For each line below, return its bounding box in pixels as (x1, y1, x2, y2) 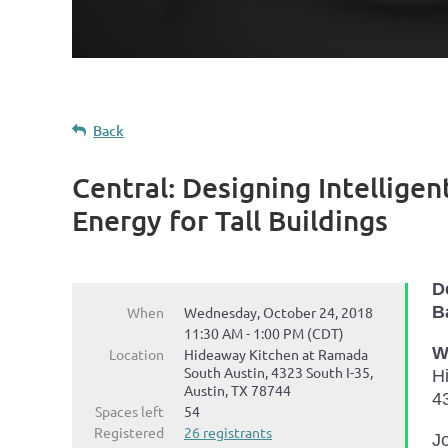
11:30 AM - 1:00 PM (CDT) (184, 323, 344, 342)
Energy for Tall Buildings (72, 202, 388, 237)
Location (109, 344, 164, 363)
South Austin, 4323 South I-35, (184, 362, 373, 381)
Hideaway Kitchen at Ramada (184, 344, 368, 363)
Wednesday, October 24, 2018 (184, 302, 373, 321)
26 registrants (184, 422, 272, 441)
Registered (94, 422, 164, 441)
